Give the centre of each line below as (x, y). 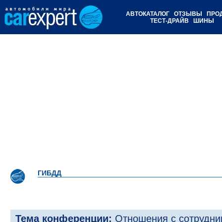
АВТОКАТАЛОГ (147, 14)
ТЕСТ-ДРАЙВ (169, 21)
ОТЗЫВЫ (188, 14)
